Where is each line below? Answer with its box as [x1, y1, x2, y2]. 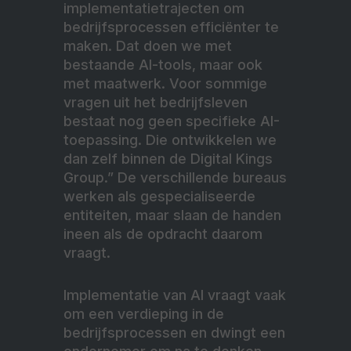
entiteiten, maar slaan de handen [63, 206, 281, 223]
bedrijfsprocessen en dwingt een [63, 324, 285, 341]
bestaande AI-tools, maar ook [63, 56, 262, 73]
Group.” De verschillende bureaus [63, 168, 287, 186]
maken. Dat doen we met [63, 37, 232, 54]
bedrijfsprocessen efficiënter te [63, 18, 279, 35]
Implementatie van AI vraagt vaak [63, 286, 286, 303]
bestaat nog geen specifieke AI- [63, 112, 280, 129]
